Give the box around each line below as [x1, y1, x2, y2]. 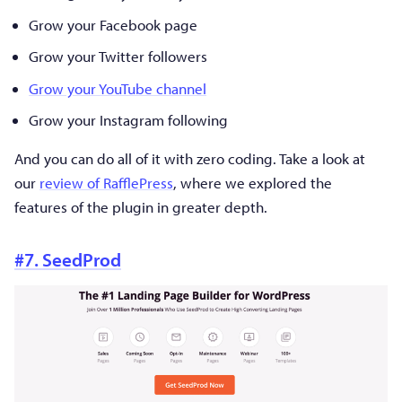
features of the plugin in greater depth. [14, 197, 267, 217]
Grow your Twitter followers [29, 47, 207, 66]
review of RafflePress [39, 173, 173, 193]
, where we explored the [173, 173, 332, 193]
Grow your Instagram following [29, 110, 228, 130]
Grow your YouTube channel [29, 78, 206, 98]
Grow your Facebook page [29, 14, 197, 34]
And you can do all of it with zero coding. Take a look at [14, 149, 365, 169]
